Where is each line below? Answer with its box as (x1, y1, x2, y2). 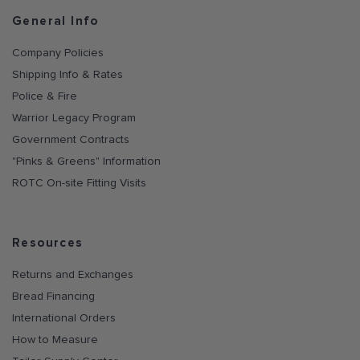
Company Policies (12, 47, 104, 59)
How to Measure (12, 334, 98, 346)
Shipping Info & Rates (12, 69, 123, 80)
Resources (12, 237, 84, 249)
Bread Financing (12, 291, 95, 302)
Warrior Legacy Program (12, 112, 136, 124)
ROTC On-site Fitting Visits (12, 178, 146, 189)
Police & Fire (12, 91, 77, 102)
